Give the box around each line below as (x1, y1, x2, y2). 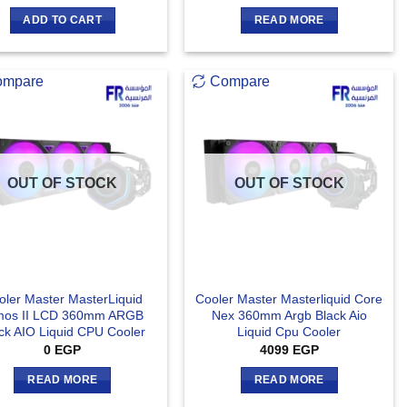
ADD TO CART (23, 15, 103, 26)
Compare (210, 73, 271, 89)
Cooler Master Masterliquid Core (195, 291, 383, 306)
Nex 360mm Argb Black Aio (211, 307, 367, 323)
